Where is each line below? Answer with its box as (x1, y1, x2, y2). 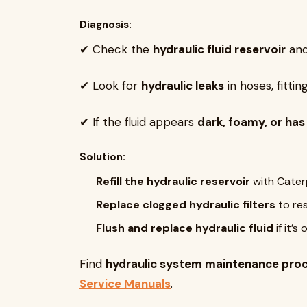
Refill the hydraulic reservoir (96, 174, 250, 188)
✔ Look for (79, 78, 141, 93)
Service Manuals (79, 276, 171, 291)
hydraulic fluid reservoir (153, 42, 286, 57)
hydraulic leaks (141, 78, 224, 93)
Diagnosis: (79, 18, 132, 32)
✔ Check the (79, 42, 153, 57)
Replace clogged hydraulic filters (96, 197, 275, 212)
